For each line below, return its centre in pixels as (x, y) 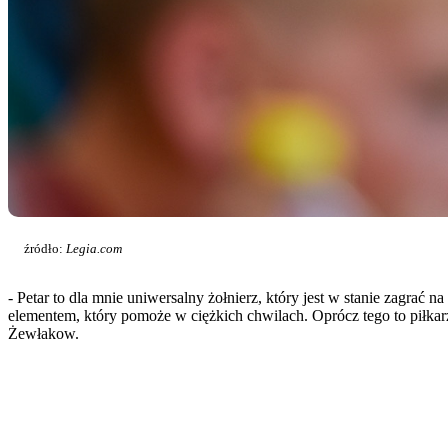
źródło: (45, 248)
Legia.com (94, 248)
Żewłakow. (43, 333)
